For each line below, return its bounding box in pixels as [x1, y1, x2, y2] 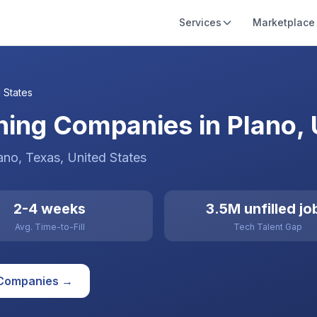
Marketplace [253, 16, 315, 28]
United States [67, 150, 146, 165]
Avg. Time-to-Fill [14, 221, 85, 232]
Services [179, 16, 221, 28]
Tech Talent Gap [233, 221, 302, 232]
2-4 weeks [13, 200, 86, 217]
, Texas [18, 150, 60, 165]
